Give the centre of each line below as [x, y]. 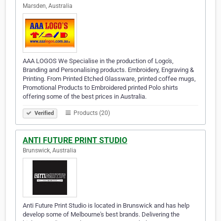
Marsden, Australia [48, 6]
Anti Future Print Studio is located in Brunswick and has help [106, 206]
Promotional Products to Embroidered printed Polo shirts [100, 88]
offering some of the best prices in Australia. [85, 97]
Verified [43, 113]
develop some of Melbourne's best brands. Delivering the [101, 215]
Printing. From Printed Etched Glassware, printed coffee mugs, [109, 79]
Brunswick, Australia [50, 151]
